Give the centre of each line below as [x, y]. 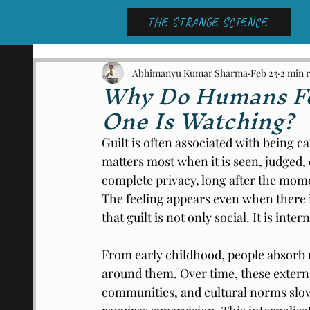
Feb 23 [264, 73]
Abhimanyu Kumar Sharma [190, 73]
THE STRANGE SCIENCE [208, 22]
